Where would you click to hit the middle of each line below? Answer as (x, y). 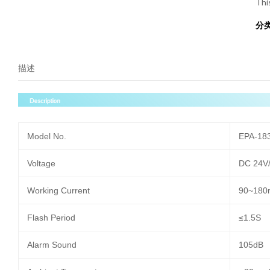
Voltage (42, 164)
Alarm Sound (52, 245)
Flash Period (52, 218)
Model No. (47, 137)
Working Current (59, 191)
